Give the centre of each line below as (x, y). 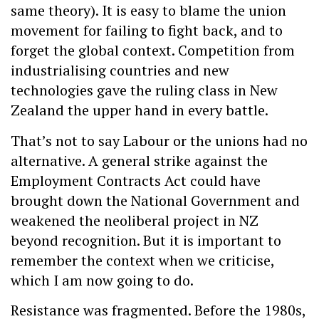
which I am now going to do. (102, 280)
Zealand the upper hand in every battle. (140, 110)
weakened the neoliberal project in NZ (135, 220)
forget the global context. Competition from (153, 51)
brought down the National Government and (155, 200)
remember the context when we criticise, (142, 260)
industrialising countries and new (120, 70)
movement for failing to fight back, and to (147, 31)
